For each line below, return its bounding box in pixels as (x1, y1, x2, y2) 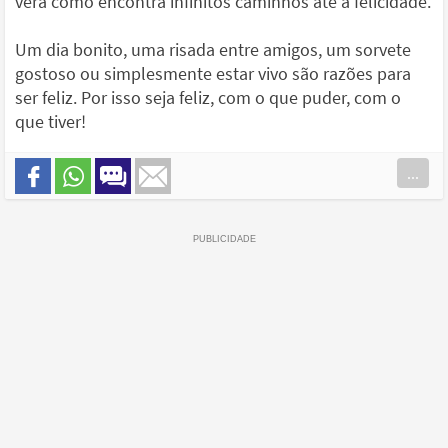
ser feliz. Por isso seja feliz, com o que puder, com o (15, 86, 401, 110)
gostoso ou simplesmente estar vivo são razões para (15, 62, 411, 86)
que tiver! (15, 110, 86, 134)
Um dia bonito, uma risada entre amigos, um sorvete (15, 38, 411, 62)
